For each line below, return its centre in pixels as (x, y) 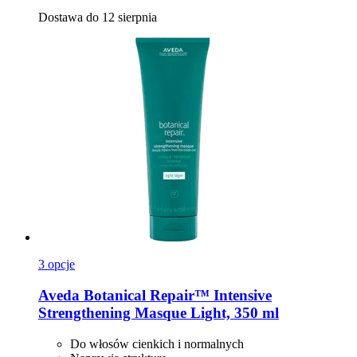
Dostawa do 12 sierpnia (98, 18)
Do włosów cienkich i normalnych (157, 343)
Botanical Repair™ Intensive (176, 295)
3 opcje (57, 265)
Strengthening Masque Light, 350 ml (159, 313)
